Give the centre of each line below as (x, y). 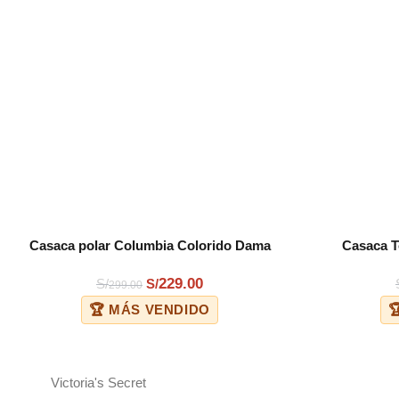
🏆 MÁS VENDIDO (150, 309)
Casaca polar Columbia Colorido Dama (150, 245)
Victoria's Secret (99, 383)
